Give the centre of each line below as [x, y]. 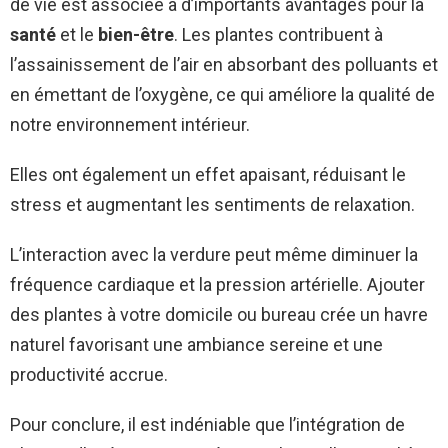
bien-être [136, 35]
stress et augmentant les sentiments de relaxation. [212, 205]
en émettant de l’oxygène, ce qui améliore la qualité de [222, 95]
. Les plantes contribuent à [278, 35]
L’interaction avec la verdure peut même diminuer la [214, 255]
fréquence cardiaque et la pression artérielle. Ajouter [217, 285]
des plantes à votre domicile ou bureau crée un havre [219, 315]
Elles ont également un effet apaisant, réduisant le [208, 175]
